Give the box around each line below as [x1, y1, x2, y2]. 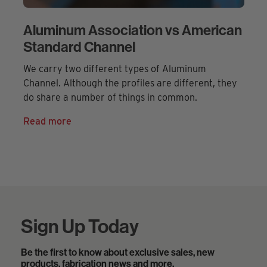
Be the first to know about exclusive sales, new [21, 246, 215, 259]
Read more [23, 116, 72, 128]
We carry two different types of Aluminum [23, 63, 206, 75]
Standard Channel [23, 38, 135, 56]
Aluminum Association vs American [23, 21, 242, 39]
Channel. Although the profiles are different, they [23, 77, 237, 89]
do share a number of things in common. [23, 92, 197, 104]
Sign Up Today [21, 214, 139, 238]
